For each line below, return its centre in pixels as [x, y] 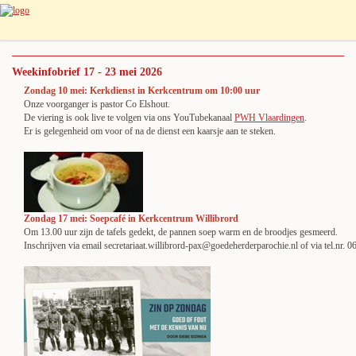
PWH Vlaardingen [269, 118]
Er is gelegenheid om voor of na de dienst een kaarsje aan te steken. [150, 131]
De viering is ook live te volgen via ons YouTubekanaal [129, 118]
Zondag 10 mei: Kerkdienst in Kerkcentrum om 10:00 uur [142, 91]
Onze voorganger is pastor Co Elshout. [97, 104]
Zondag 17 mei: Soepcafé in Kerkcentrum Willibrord [131, 219]
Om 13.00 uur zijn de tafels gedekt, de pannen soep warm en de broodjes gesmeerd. [181, 232]
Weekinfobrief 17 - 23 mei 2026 [87, 72]
